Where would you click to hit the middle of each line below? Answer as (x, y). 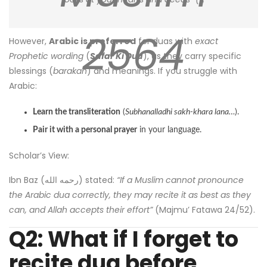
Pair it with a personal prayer (85, 130)
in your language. (169, 130)
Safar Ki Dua (117, 56)
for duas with (165, 41)
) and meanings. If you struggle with (162, 71)
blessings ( (31, 71)
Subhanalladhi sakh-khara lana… (180, 112)
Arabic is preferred (92, 41)
